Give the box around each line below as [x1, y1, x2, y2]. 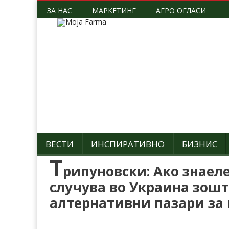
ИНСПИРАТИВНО [91, 138, 165, 150]
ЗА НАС [47, 6, 72, 15]
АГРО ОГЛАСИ [156, 6, 206, 15]
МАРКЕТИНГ [92, 6, 136, 15]
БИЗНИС [182, 138, 217, 150]
